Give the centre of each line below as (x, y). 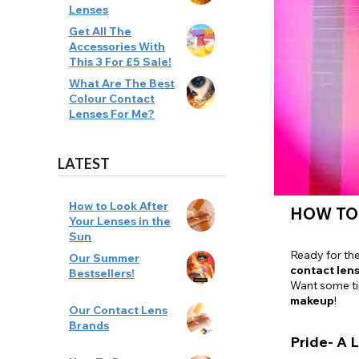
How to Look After (119, 206)
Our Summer (104, 258)
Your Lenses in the (120, 221)
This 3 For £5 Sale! (120, 61)
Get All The (100, 31)
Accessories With (117, 46)
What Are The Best (122, 83)
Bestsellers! (102, 273)
